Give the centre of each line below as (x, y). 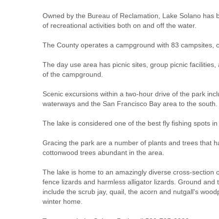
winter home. (63, 201)
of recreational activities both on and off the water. (120, 25)
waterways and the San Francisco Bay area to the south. (130, 103)
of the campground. (73, 74)
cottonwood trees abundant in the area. (103, 152)
